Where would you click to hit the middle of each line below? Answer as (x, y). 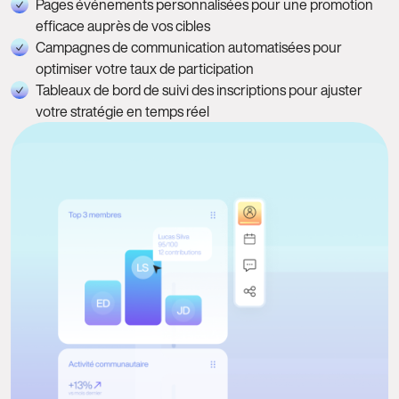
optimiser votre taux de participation (145, 69)
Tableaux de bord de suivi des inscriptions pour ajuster (199, 90)
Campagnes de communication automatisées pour (189, 48)
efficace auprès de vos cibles (123, 26)
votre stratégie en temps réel (122, 112)
